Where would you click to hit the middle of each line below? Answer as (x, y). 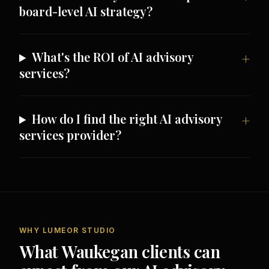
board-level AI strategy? (86, 11)
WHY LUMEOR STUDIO (68, 231)
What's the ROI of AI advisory (113, 57)
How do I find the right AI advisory (127, 119)
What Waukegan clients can (120, 252)
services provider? (70, 135)
